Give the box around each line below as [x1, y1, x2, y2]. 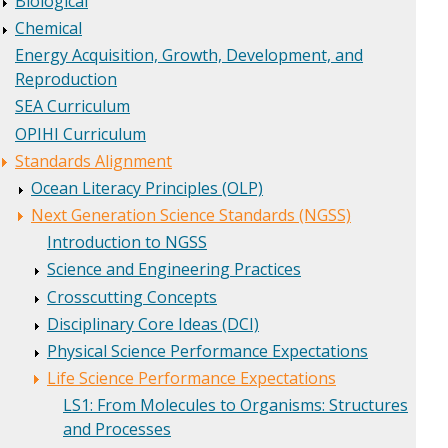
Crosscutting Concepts [47, 285, 217, 308]
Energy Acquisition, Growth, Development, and [15, 44, 363, 67]
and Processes [63, 418, 171, 441]
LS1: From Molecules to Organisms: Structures [63, 394, 408, 417]
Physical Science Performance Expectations [47, 340, 368, 362]
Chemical [15, 16, 82, 39]
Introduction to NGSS [47, 231, 207, 254]
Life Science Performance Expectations [47, 367, 336, 390]
